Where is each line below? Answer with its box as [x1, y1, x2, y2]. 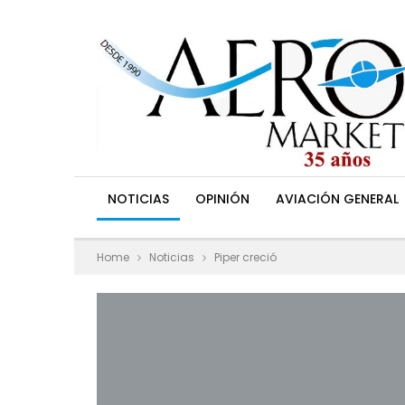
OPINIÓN [195, 190, 250, 208]
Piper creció [214, 250, 277, 265]
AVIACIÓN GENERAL [276, 190, 399, 208]
